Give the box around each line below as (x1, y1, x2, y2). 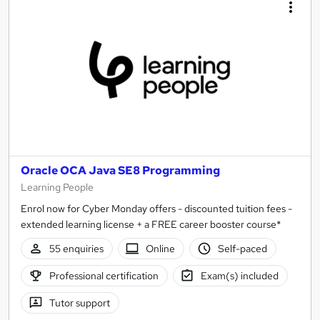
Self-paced (217, 241, 267, 255)
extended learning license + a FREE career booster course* (21, 218, 281, 231)
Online (146, 241, 176, 255)
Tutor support (49, 296, 110, 309)
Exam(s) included (201, 269, 279, 282)
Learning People (21, 181, 94, 194)
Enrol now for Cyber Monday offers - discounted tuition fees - (21, 202, 292, 215)
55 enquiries (49, 241, 104, 255)
